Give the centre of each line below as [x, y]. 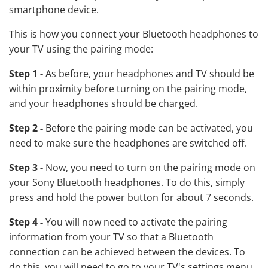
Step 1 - [26, 73]
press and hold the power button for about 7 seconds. [131, 197]
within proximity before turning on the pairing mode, [128, 88]
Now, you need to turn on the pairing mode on [149, 167]
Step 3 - [26, 167]
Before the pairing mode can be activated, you [148, 128]
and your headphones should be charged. [103, 103]
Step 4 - [26, 222]
